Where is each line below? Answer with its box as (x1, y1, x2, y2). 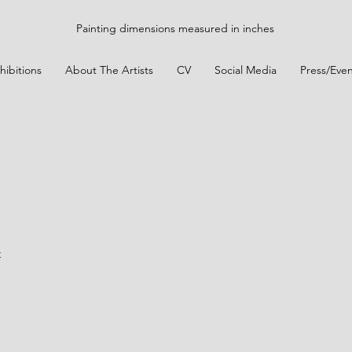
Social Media (214, 63, 277, 77)
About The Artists (65, 63, 153, 77)
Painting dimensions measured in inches (76, 21, 274, 35)
